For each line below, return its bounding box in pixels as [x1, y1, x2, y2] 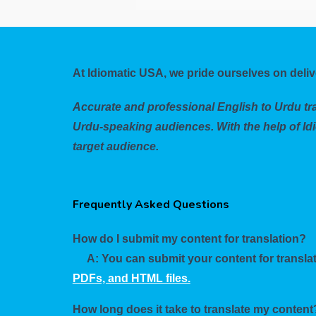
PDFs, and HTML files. [72, 272, 190, 284]
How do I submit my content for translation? [72, 233, 306, 245]
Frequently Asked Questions [72, 197, 229, 212]
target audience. [72, 140, 159, 152]
